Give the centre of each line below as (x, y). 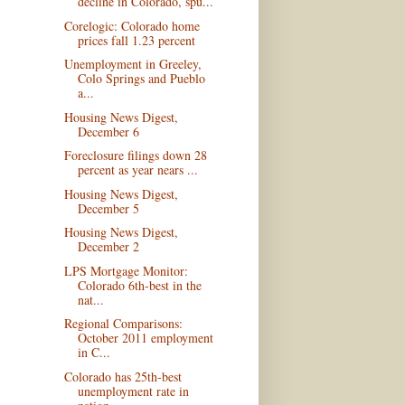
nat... (90, 299)
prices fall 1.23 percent (136, 40)
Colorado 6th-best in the (139, 285)
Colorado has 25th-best (122, 376)
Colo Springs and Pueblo (141, 79)
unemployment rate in (133, 391)
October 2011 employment (145, 338)
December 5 (108, 208)
